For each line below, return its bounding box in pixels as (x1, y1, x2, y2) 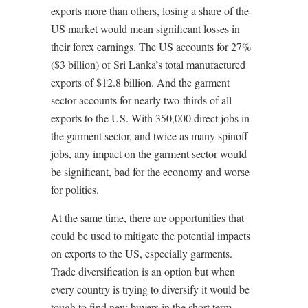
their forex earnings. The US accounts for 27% (51, 39, 251, 54)
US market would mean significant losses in (51, 21, 240, 36)
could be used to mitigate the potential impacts (51, 228, 250, 243)
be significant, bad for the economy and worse (51, 164, 250, 179)
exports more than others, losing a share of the (51, 3, 249, 18)
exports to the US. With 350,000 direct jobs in (51, 111, 250, 125)
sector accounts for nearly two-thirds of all (51, 93, 232, 107)
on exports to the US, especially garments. (51, 246, 232, 261)
